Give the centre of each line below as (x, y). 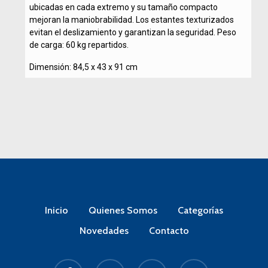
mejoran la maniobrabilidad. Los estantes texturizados (131, 20)
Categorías (200, 211)
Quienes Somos (123, 211)
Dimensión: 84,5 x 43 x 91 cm (83, 67)
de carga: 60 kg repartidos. (79, 45)
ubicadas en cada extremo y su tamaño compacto (123, 7)
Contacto (169, 231)
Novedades (104, 231)
